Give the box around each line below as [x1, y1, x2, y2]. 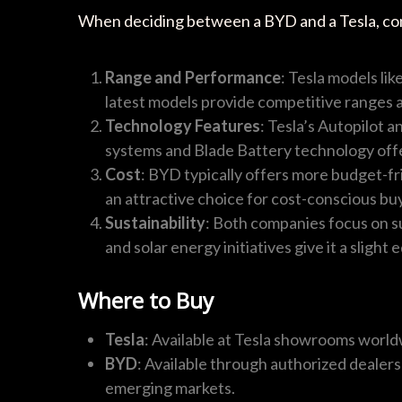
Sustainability [105, 213, 205, 233]
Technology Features [105, 116, 260, 136]
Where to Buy [78, 285, 214, 316]
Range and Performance [105, 67, 281, 88]
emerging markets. [105, 378, 235, 398]
